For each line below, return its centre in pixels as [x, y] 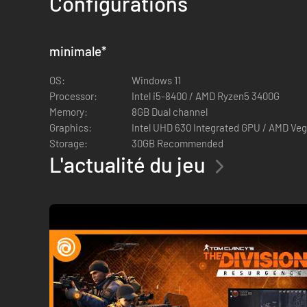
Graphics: [71, 127]
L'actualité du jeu [127, 164]
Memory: [69, 112]
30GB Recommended [177, 143]
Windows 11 [156, 80]
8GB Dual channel [170, 112]
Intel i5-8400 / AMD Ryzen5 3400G [206, 96]
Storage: [69, 143]
